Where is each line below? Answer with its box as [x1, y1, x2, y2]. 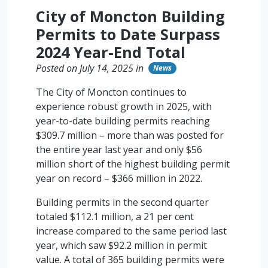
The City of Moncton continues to [36, 86, 187, 99]
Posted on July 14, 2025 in [36, 62, 144, 75]
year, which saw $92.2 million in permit [36, 239, 207, 252]
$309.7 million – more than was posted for [36, 129, 224, 142]
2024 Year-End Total [36, 42, 185, 62]
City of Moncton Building [36, 6, 225, 26]
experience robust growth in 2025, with [36, 100, 212, 113]
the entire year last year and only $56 [36, 143, 202, 156]
